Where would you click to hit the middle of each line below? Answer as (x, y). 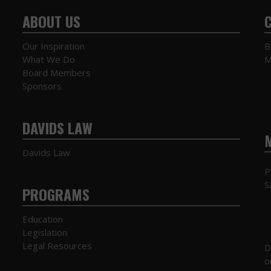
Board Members (56, 72)
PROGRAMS (56, 194)
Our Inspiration (53, 46)
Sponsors (42, 86)
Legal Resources (57, 245)
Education (42, 219)
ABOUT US (51, 21)
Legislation (44, 232)
